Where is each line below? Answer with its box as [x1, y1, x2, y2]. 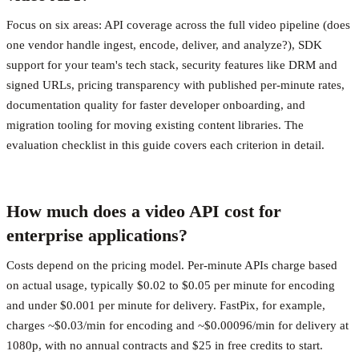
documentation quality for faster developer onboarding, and [6, 98, 305, 111]
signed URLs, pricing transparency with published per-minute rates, [6, 78, 345, 91]
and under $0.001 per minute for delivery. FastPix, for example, [6, 298, 325, 312]
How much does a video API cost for [6, 200, 281, 221]
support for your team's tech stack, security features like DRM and [6, 58, 337, 71]
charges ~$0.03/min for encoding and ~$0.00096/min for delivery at [6, 318, 349, 332]
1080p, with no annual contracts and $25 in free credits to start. [6, 338, 323, 352]
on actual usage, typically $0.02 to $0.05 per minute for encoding [6, 278, 335, 292]
